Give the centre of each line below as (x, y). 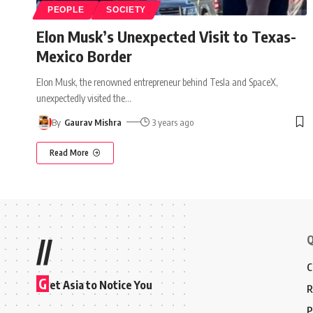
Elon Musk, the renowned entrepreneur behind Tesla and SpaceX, (157, 82)
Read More (69, 152)
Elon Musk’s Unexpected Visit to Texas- (166, 36)
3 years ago (173, 122)
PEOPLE (66, 9)
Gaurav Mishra (93, 122)
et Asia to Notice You (101, 285)
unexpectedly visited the (81, 98)
